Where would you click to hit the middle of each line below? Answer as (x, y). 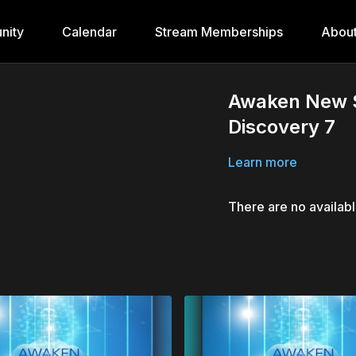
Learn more (263, 162)
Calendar (89, 32)
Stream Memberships (219, 32)
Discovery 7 (282, 127)
